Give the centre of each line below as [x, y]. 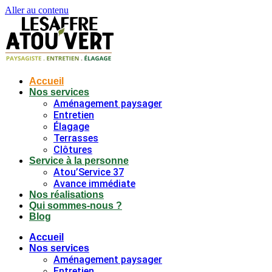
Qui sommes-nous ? [76, 206]
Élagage [71, 127]
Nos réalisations [66, 195]
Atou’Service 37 [89, 172]
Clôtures [73, 150]
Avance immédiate [94, 184]
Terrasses [76, 138]
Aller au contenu [37, 10]
